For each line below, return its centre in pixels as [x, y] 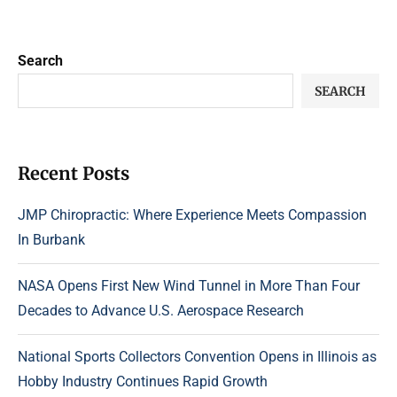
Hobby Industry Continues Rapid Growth [143, 382]
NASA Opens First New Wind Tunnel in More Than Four [189, 286]
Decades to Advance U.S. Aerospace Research [161, 311]
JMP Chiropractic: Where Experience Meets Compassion [192, 215]
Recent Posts [74, 174]
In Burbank [51, 240]
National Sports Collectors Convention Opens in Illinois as [197, 357]
